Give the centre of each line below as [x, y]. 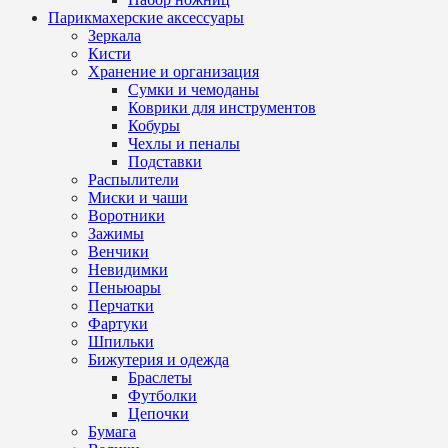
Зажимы [116, 234]
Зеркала [114, 36]
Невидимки [128, 270]
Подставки [165, 162]
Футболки [162, 396]
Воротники [126, 216]
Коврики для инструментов [222, 108]
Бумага [112, 432]
